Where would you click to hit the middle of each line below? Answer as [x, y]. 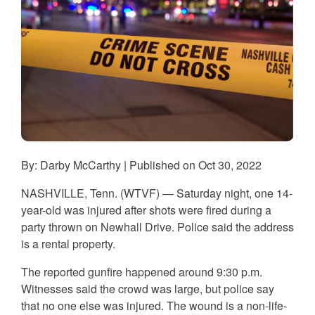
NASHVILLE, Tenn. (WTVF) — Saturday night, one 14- [157, 193]
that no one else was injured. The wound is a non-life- [154, 305]
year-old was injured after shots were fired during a [146, 210]
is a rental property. [68, 243]
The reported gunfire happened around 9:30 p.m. [142, 271]
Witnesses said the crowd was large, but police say [148, 288]
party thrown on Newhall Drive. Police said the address [157, 226]
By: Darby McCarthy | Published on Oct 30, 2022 [141, 165]
